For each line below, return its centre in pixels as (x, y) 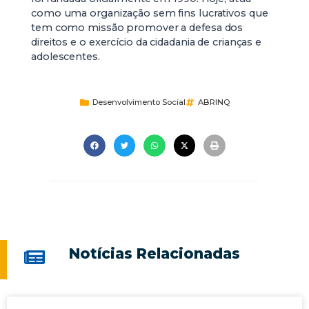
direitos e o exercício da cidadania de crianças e (147, 42)
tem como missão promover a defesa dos (137, 28)
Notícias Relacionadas (154, 253)
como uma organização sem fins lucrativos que (150, 13)
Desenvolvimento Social (139, 102)
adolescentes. (66, 57)
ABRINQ (213, 102)
